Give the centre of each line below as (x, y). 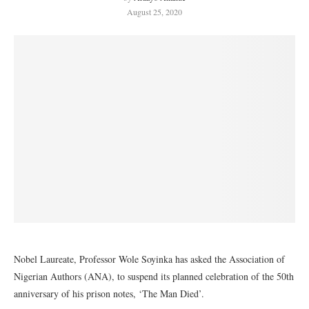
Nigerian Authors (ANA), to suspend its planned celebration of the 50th (154, 276)
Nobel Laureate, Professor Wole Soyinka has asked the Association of (149, 259)
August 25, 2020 (154, 12)
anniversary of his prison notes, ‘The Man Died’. (109, 293)
